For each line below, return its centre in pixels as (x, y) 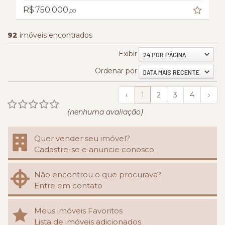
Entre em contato (68, 185)
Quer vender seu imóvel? (82, 138)
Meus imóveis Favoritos (78, 210)
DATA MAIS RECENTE (171, 72)
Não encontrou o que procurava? (98, 174)
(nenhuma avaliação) (105, 112)
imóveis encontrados (55, 35)
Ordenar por (116, 71)
